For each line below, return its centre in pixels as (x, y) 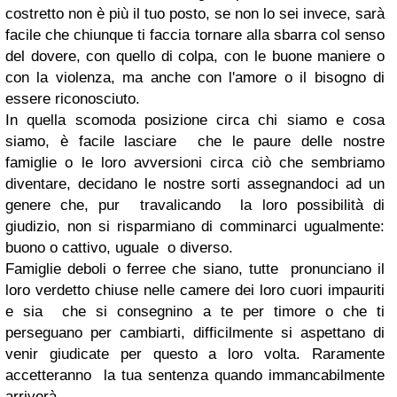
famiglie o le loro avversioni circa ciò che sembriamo (195, 163)
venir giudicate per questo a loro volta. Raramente (195, 354)
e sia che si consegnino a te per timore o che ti (195, 312)
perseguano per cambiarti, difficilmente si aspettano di (195, 333)
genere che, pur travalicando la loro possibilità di (195, 206)
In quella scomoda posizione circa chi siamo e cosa (195, 121)
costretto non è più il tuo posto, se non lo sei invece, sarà (195, 14)
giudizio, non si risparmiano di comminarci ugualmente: (195, 227)
